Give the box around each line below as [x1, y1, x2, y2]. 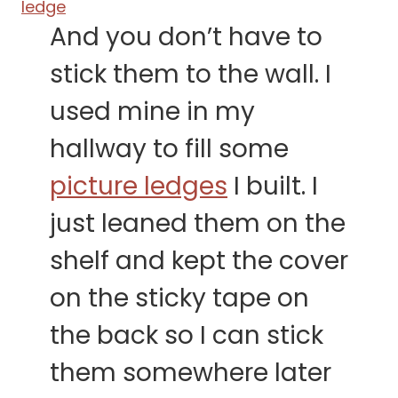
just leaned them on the [50, 206, 346, 242]
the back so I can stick [50, 318, 323, 354]
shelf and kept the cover [50, 243, 348, 279]
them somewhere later [50, 355, 331, 391]
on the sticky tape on [50, 281, 309, 316]
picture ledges [50, 169, 227, 204]
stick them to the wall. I [50, 57, 331, 92]
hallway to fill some [50, 131, 289, 167]
